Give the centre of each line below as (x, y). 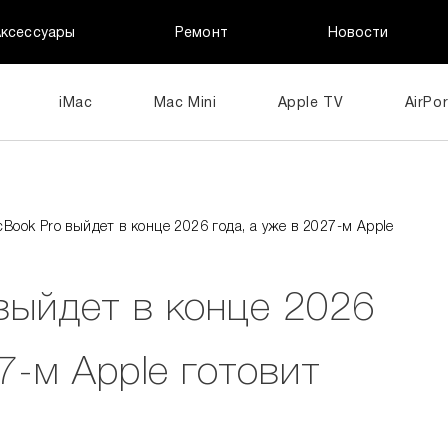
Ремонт (201, 33)
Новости (358, 33)
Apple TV (310, 103)
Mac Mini (185, 103)
